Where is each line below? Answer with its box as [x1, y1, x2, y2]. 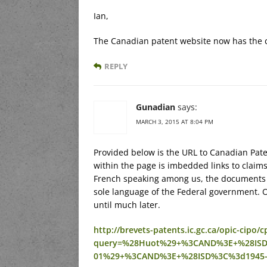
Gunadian [136, 101, 175, 113]
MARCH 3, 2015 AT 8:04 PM [136, 117, 213, 126]
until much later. [94, 198, 160, 210]
